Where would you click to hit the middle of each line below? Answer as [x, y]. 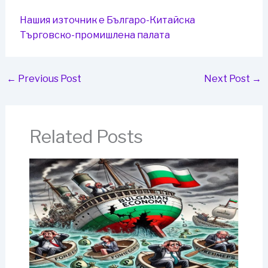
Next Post [228, 79]
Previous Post [48, 79]
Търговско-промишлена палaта [95, 35]
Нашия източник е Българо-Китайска [107, 20]
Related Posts [86, 137]
